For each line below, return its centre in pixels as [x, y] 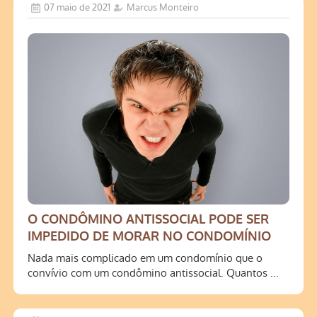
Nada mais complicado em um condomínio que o [145, 258]
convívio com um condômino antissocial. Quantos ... [154, 272]
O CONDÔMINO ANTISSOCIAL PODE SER [149, 219]
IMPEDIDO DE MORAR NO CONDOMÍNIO [150, 236]
